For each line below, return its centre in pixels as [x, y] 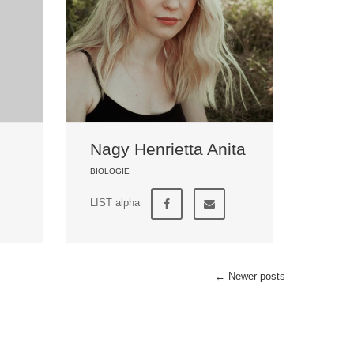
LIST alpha [115, 202]
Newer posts [255, 276]
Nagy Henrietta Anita [168, 149]
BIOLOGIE [109, 171]
